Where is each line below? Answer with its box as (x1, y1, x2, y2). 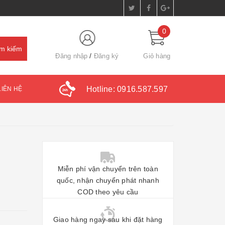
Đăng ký (93, 52, 119, 60)
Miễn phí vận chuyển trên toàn (57, 164, 158, 173)
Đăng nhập (55, 52, 88, 60)
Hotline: (86, 84, 117, 93)
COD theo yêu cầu (77, 187, 139, 196)
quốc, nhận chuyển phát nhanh (56, 176, 159, 184)
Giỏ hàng (143, 52, 171, 60)
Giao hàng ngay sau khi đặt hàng (53, 215, 163, 223)
